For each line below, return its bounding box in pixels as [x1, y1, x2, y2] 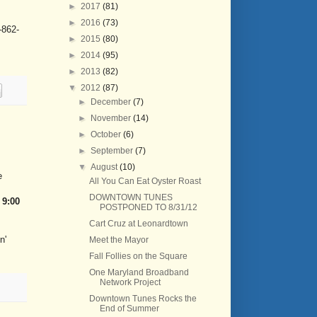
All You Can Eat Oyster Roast [88, 176, 201, 186]
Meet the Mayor [88, 235, 149, 245]
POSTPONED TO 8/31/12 [99, 202, 197, 212]
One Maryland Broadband [88, 267, 189, 277]
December [91, 97, 134, 107]
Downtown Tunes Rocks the [88, 294, 197, 304]
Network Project [99, 277, 161, 287]
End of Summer [99, 304, 159, 313]
